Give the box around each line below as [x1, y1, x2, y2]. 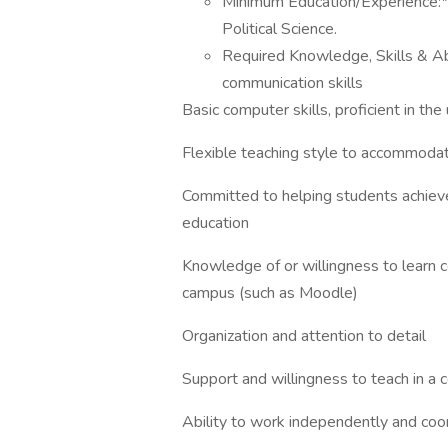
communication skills [222, 72, 363, 94]
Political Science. [222, 18, 337, 40]
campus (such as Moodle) [182, 282, 358, 304]
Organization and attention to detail [182, 325, 426, 347]
